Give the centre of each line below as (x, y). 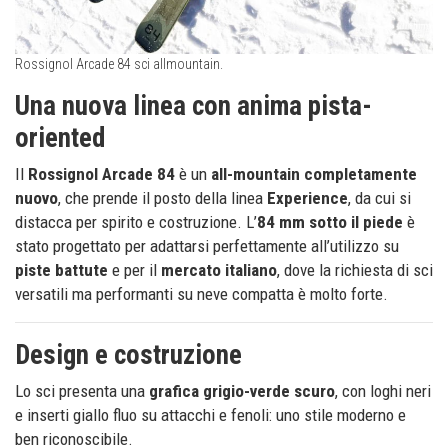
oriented (60, 138)
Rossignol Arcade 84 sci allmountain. (119, 64)
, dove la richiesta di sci (355, 270)
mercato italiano (219, 270)
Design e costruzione (128, 355)
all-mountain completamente (314, 174)
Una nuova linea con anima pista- (193, 106)
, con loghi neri (383, 391)
